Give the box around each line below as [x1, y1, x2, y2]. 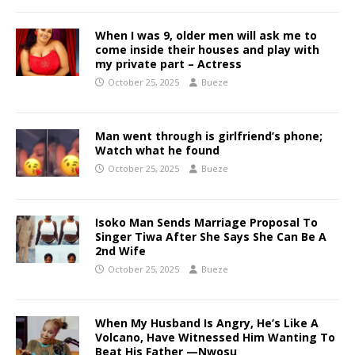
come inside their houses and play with [95, 41, 319, 57]
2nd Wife [95, 242, 146, 258]
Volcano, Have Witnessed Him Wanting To [95, 329, 335, 345]
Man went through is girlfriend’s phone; [95, 128, 323, 143]
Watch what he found [95, 142, 219, 158]
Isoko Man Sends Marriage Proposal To [95, 214, 318, 230]
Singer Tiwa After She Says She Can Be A [95, 228, 326, 244]
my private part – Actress [95, 55, 242, 71]
